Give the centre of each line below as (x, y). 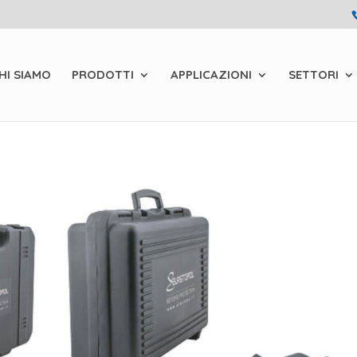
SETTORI (314, 75)
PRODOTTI (103, 75)
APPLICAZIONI (211, 75)
